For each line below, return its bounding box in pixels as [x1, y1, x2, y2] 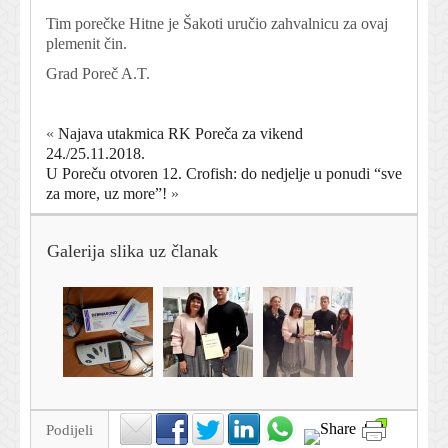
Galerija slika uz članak [47, 241, 218, 262]
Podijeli [46, 422, 93, 439]
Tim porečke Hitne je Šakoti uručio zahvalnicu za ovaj [46, 15, 388, 33]
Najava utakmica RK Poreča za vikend [58, 125, 303, 143]
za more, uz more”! [46, 185, 167, 203]
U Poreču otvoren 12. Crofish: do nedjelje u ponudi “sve [46, 165, 402, 183]
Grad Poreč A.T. [46, 65, 150, 83]
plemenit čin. [46, 35, 127, 53]
